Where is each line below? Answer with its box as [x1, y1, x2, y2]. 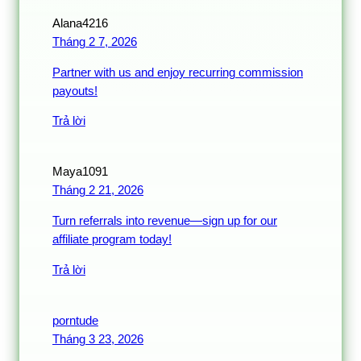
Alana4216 [52, 17, 108, 31]
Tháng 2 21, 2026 [52, 184, 143, 197]
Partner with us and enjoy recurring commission [52, 65, 303, 79]
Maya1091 [52, 165, 108, 179]
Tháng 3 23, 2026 [52, 332, 143, 346]
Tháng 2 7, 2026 [52, 35, 137, 49]
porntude [52, 313, 98, 327]
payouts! [52, 84, 98, 98]
